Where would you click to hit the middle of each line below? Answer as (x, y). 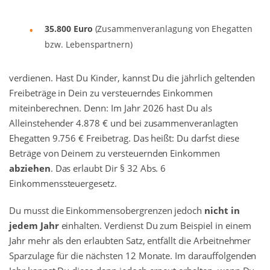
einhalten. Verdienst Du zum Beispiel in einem (155, 226)
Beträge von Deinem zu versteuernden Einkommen (115, 153)
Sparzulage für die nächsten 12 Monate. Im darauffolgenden (133, 256)
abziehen (30, 168)
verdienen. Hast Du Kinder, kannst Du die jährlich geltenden (132, 78)
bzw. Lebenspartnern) (89, 45)
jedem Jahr (34, 226)
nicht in (222, 211)
